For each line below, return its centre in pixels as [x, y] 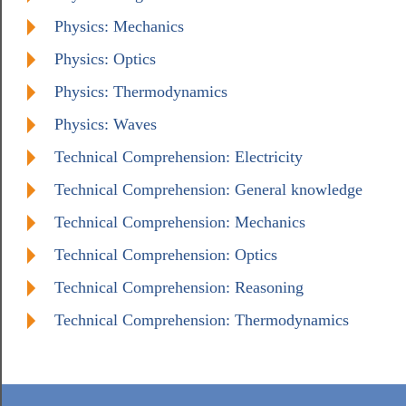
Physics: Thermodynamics [141, 91]
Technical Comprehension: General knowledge [208, 189]
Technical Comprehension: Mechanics [180, 222]
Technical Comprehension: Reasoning [179, 287]
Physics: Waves [106, 124]
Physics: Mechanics [119, 26]
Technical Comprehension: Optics [166, 254]
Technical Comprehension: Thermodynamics [202, 319]
